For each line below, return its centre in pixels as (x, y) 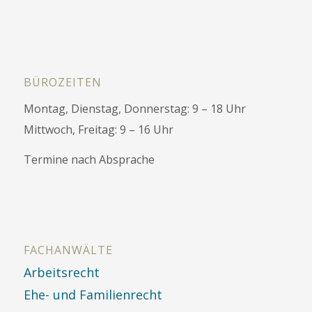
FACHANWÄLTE (68, 250)
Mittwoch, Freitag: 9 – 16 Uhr (98, 129)
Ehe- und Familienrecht (93, 295)
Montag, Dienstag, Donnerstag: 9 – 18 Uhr (134, 108)
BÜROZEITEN (62, 82)
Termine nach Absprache (89, 160)
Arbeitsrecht (61, 273)
